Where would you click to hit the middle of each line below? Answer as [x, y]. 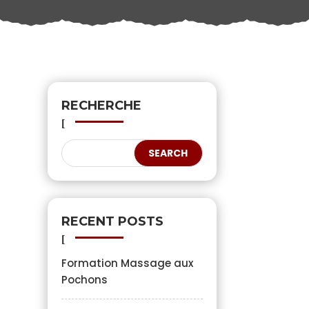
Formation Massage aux [127, 263]
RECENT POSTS [112, 221]
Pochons [84, 279]
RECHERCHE [101, 105]
